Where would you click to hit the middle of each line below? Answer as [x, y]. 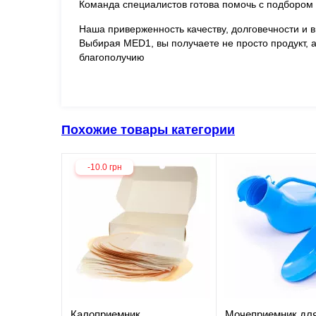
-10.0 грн [104, 167]
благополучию [112, 57]
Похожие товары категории [148, 129]
